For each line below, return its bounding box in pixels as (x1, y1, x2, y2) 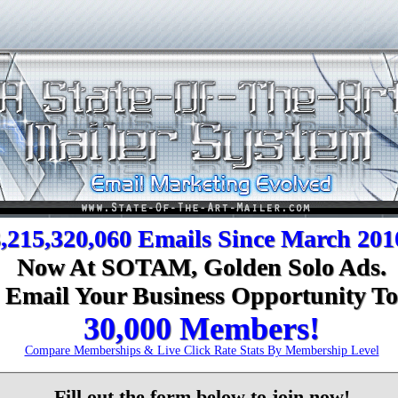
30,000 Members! (84, 311, 320, 346)
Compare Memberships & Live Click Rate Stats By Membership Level (24, 344, 379, 357)
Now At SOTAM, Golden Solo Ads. (17, 253, 386, 281)
